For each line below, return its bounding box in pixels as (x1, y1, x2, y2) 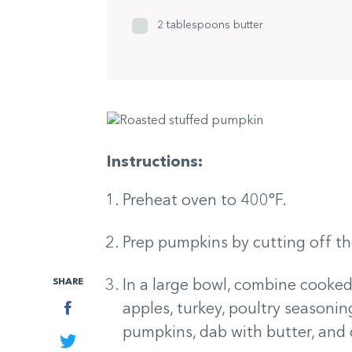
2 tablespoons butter (156, 19, 263, 31)
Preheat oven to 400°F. (122, 193, 287, 210)
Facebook (71, 300, 129, 313)
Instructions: (106, 155, 203, 171)
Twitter (75, 333, 115, 346)
